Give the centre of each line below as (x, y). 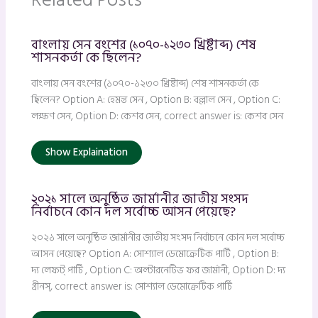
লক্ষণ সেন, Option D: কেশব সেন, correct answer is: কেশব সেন (158, 116)
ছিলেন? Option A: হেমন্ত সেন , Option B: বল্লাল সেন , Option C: (156, 100)
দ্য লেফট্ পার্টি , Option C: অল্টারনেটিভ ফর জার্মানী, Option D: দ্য (159, 270)
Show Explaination (87, 153)
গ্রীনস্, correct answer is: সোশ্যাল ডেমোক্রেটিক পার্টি (132, 286)
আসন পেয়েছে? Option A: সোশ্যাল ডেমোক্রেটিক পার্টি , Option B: (155, 253)
